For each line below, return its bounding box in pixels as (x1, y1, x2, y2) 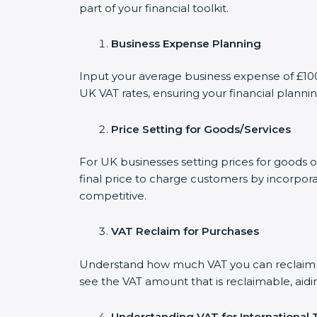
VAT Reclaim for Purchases (111, 224, 259, 238)
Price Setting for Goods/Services (111, 122, 291, 136)
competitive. (79, 189, 146, 202)
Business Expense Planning (111, 36, 261, 50)
